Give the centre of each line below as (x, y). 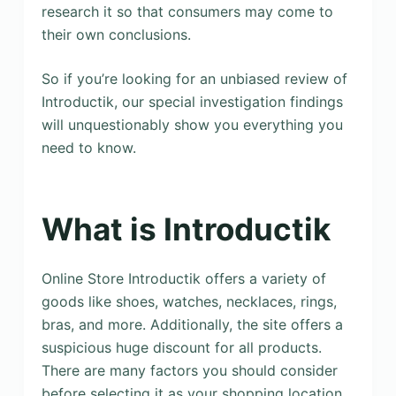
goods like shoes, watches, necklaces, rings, (189, 301)
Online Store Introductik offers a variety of (183, 278)
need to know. (88, 148)
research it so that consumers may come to (187, 11)
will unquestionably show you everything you (192, 125)
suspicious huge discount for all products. (181, 347)
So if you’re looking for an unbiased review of (194, 79)
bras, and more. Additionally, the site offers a (192, 324)
